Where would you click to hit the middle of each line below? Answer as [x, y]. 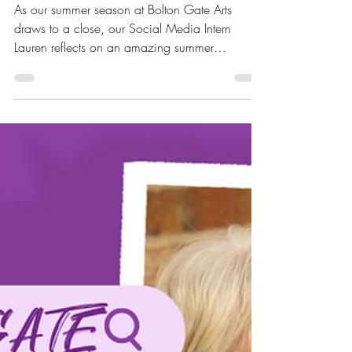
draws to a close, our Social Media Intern [123, 47]
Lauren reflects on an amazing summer [114, 66]
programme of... [57, 85]
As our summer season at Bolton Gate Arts [123, 28]
